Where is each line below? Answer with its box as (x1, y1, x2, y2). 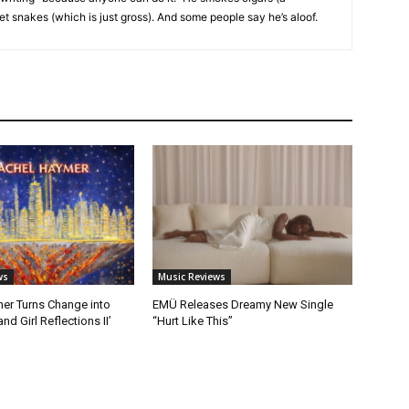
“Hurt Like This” (152, 313, 234, 328)
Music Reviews (158, 269, 226, 283)
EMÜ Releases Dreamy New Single (152, 297, 334, 311)
